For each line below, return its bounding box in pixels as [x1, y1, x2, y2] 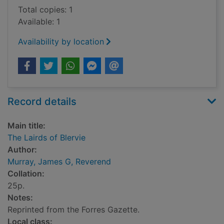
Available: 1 [18, 16, 60, 27]
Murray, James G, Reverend [7, 156, 111, 167]
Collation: [7, 168, 44, 179]
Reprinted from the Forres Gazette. [7, 204, 139, 215]
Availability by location [18, 36, 104, 47]
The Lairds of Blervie [7, 132, 85, 143]
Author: [7, 144, 37, 155]
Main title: [7, 120, 45, 131]
